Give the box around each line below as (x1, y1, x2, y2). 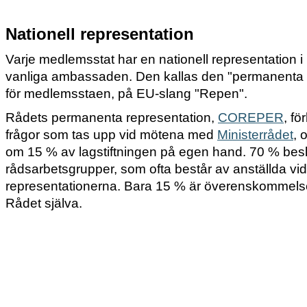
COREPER (218, 110, 284, 125)
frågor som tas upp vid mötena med (5, 127, 217, 143)
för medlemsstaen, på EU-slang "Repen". (5, 86, 247, 101)
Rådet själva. (5, 196, 82, 211)
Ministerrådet (217, 127, 293, 143)
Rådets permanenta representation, (5, 110, 218, 125)
